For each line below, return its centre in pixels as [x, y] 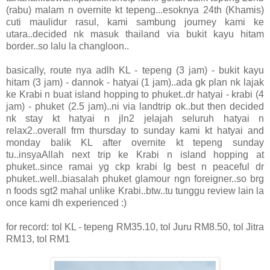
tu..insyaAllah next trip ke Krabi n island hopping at [135, 154]
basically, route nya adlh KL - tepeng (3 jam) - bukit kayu [135, 70]
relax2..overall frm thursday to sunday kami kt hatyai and [135, 130]
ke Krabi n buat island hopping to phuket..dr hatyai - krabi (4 [135, 94]
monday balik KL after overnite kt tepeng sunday [135, 142]
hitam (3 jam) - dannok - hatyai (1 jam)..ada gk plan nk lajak [135, 82]
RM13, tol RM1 [38, 239]
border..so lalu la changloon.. [67, 46]
